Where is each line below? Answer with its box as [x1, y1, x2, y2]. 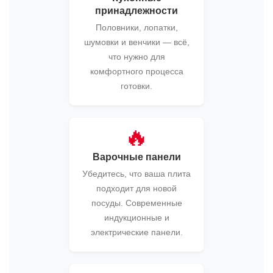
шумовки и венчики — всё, [83, 37, 190, 48]
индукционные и [104, 213, 169, 223]
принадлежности [95, 5, 178, 16]
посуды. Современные [91, 198, 182, 208]
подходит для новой [96, 183, 177, 194]
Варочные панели [92, 152, 181, 163]
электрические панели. [90, 227, 183, 238]
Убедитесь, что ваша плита [82, 169, 191, 179]
